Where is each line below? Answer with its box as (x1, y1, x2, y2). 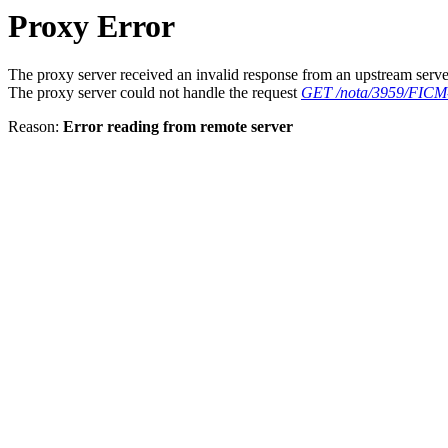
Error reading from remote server (63, 118, 293, 136)
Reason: (8, 118, 63, 136)
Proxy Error (8, 8, 175, 44)
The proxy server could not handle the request (8, 84, 301, 102)
